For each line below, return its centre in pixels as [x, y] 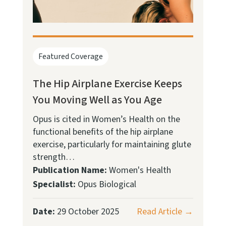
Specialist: [54, 185]
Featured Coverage [70, 57]
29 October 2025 [87, 212]
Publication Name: [70, 171]
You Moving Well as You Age [97, 100]
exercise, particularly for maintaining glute [112, 145]
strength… [53, 157]
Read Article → [165, 212]
